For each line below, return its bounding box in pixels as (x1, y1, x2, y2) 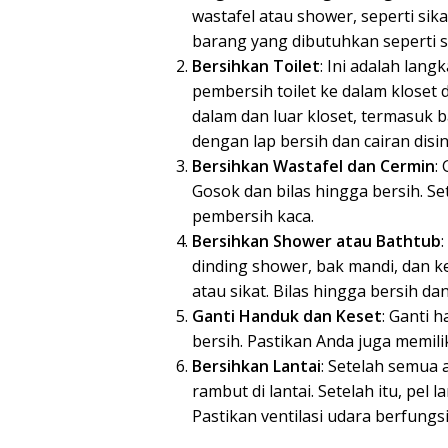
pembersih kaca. (192, 205, 314, 228)
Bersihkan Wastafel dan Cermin (192, 155, 435, 178)
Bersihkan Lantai (192, 355, 321, 378)
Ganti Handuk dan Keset (192, 305, 382, 328)
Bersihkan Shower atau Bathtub (192, 230, 441, 253)
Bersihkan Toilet (192, 55, 320, 78)
